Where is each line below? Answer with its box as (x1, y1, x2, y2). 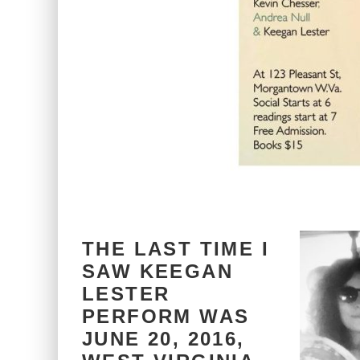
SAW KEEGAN (82, 260, 233, 282)
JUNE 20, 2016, (82, 328, 245, 350)
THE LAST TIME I (82, 238, 269, 260)
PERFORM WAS (82, 305, 250, 327)
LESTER (82, 283, 170, 305)
